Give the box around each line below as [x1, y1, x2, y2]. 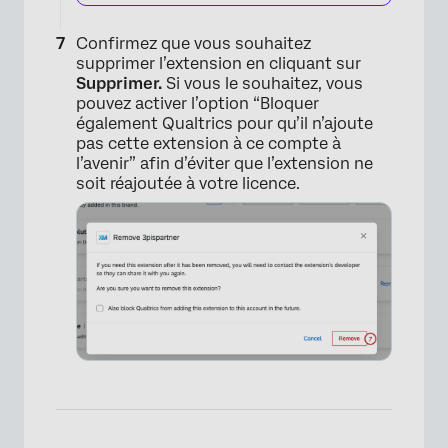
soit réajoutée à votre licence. [76, 173, 300, 193]
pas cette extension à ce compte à [76, 133, 341, 153]
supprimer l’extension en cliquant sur [76, 53, 361, 73]
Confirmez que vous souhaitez [76, 33, 311, 53]
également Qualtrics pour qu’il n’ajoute [76, 113, 373, 133]
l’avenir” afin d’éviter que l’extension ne [76, 153, 373, 173]
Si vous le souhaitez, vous [162, 73, 363, 93]
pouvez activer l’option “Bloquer [76, 93, 319, 113]
